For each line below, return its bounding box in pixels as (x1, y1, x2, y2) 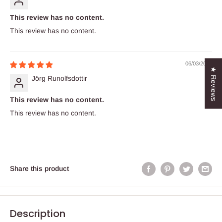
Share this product (10, 165, 69, 173)
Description (10, 206, 65, 221)
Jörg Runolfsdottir (32, 74, 87, 83)
